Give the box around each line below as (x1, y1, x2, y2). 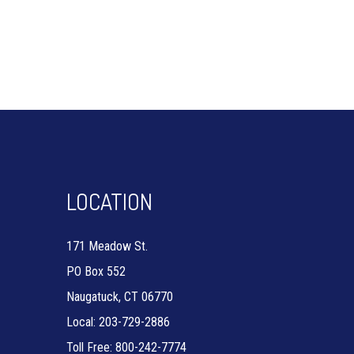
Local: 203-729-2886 (66, 314, 170, 330)
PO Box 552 (66, 264, 126, 279)
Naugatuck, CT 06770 (66, 289, 173, 304)
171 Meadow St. (66, 239, 148, 254)
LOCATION (66, 187, 153, 216)
